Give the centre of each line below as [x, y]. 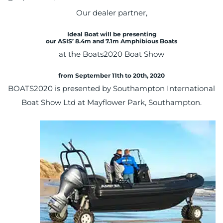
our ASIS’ [60, 41]
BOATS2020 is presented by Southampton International [111, 89]
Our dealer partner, [111, 13]
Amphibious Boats [148, 41]
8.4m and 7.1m [97, 41]
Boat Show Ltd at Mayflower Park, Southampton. [111, 103]
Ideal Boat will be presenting [111, 34]
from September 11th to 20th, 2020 [111, 76]
